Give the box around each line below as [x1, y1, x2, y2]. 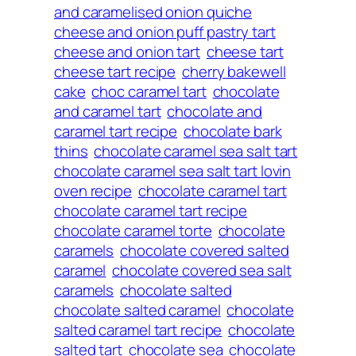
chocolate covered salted [120, 239, 289, 261]
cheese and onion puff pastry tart [54, 21, 276, 42]
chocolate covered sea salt [112, 259, 292, 281]
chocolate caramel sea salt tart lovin [54, 160, 292, 181]
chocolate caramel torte [54, 219, 212, 241]
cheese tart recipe [54, 60, 176, 82]
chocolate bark [183, 120, 282, 141]
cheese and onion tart [54, 41, 200, 62]
